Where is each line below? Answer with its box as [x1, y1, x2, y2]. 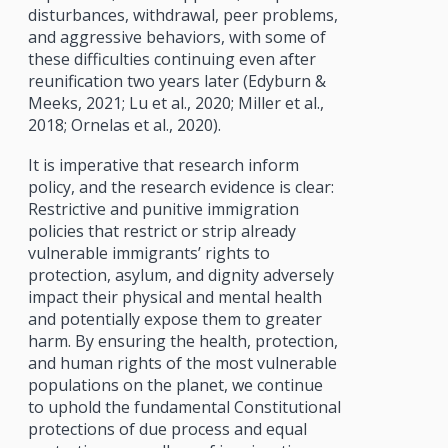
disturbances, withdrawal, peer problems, [27, 3, 338, 26]
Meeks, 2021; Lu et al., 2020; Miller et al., [27, 91, 324, 114]
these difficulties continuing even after [27, 47, 316, 70]
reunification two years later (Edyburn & [27, 69, 326, 92]
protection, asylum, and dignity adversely [27, 263, 334, 286]
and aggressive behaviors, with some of [27, 25, 326, 48]
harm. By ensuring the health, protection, [27, 329, 338, 352]
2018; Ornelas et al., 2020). [27, 113, 221, 136]
